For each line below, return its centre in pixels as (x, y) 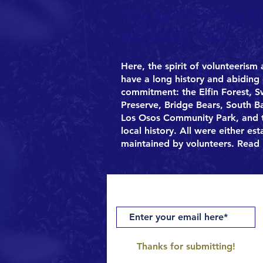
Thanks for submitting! (186, 246)
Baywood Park (174, 36)
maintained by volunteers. (178, 144)
